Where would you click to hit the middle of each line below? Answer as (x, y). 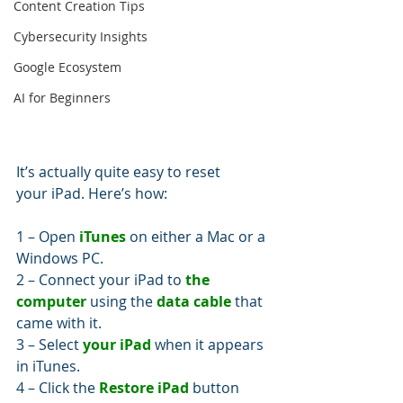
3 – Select (49, 345)
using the (121, 302)
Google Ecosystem (67, 67)
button (216, 388)
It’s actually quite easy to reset (120, 172)
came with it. (59, 323)
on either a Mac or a (197, 237)
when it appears (209, 345)
